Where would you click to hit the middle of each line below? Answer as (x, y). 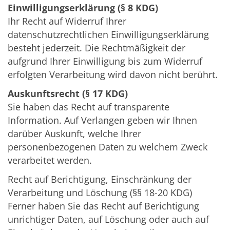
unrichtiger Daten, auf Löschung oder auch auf (108, 219)
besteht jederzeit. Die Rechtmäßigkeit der (97, 48)
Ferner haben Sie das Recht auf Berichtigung (103, 206)
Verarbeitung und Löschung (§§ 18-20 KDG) (100, 193)
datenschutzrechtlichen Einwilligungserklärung (108, 35)
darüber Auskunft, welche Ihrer (74, 134)
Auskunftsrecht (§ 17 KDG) (68, 94)
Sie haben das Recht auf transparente (89, 107)
